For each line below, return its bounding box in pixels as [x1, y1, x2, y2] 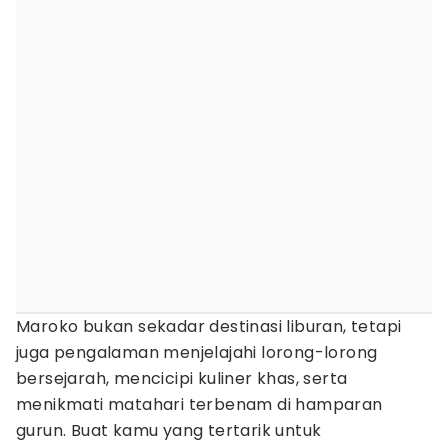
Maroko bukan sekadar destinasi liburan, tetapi [16, 315, 402, 338]
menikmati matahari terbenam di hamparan [16, 393, 383, 416]
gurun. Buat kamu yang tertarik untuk [16, 419, 322, 442]
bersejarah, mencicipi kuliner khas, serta [16, 367, 348, 390]
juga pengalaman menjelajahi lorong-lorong [16, 341, 378, 364]
